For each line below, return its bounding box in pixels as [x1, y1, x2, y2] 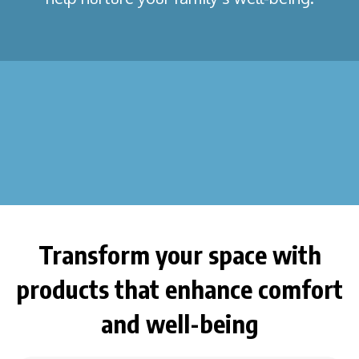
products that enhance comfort [16, 273, 343, 305]
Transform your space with [38, 239, 321, 271]
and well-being [100, 308, 259, 340]
